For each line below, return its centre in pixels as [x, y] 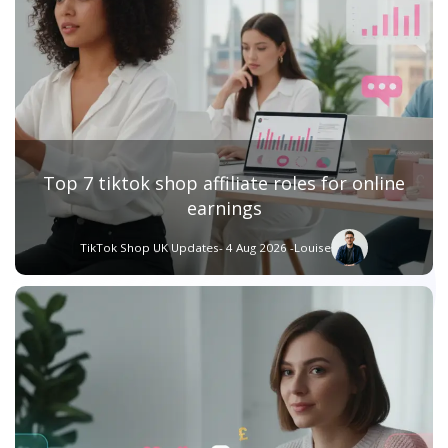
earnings [224, 208]
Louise [313, 248]
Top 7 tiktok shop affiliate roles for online [224, 183]
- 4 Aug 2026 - [257, 248]
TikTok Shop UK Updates [150, 248]
